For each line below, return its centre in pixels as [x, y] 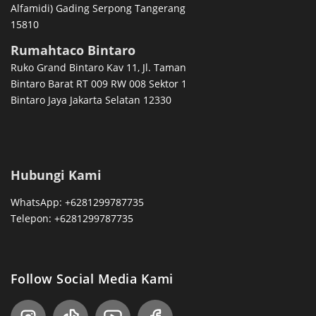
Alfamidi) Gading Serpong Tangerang [98, 8]
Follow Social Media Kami [92, 279]
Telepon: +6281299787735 [72, 218]
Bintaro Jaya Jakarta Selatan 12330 [91, 100]
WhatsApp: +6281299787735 [77, 202]
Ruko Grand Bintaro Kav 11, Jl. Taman [98, 68]
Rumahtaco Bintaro [73, 50]
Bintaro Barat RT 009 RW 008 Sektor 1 [98, 84]
